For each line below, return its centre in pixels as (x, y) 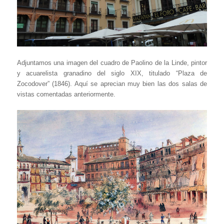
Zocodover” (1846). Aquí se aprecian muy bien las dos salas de (112, 83)
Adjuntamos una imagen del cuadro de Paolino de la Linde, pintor (112, 62)
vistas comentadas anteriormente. (66, 94)
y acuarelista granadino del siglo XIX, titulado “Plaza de (112, 73)
